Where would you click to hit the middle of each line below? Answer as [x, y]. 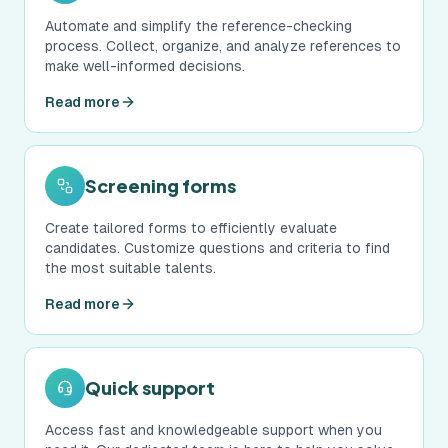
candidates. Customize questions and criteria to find [217, 248]
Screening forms [160, 185]
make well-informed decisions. [145, 66]
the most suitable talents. [130, 268]
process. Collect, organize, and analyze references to [223, 46]
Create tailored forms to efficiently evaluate [191, 228]
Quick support [150, 387]
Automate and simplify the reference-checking [198, 26]
